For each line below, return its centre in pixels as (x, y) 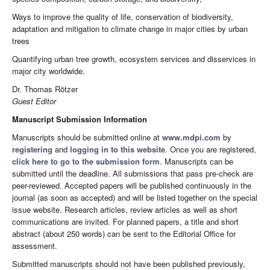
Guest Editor (34, 101)
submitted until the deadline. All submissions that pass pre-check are (133, 174)
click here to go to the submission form (86, 162)
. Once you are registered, (211, 149)
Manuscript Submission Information (80, 119)
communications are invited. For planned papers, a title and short (125, 222)
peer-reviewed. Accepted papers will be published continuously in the (132, 186)
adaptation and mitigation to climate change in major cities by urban (130, 29)
